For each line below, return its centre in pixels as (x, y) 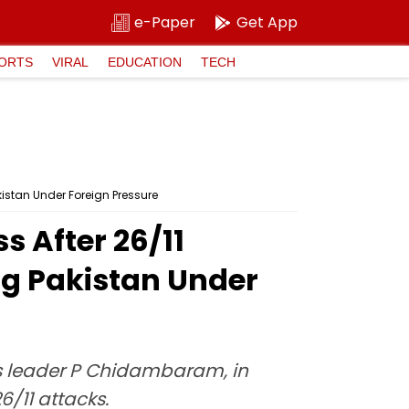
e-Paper (165, 22)
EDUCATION (145, 62)
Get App (267, 22)
